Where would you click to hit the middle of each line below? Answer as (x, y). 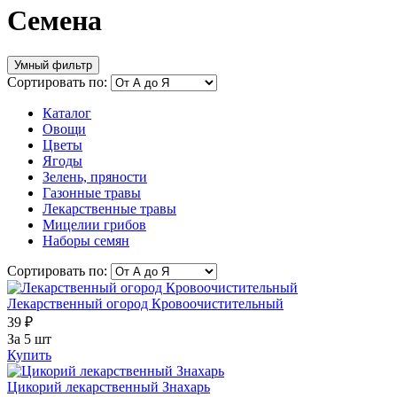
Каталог (67, 113)
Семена (54, 20)
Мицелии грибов (94, 225)
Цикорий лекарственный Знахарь (109, 387)
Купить (29, 355)
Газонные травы (92, 193)
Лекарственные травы (109, 209)
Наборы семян (86, 241)
